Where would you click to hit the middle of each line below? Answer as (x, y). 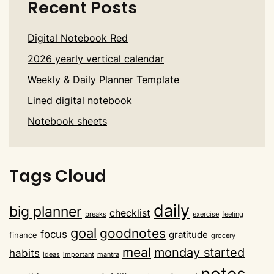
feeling (233, 214)
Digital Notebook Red (78, 38)
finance (23, 235)
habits (24, 253)
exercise (206, 214)
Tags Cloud (58, 176)
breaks (96, 214)
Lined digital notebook (80, 100)
